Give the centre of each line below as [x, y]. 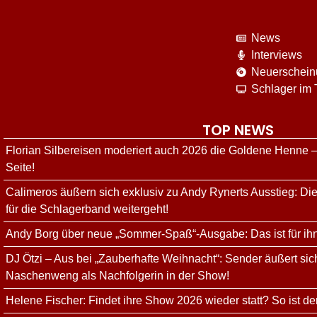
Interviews [277, 55]
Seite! [20, 168]
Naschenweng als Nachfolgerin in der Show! [117, 276]
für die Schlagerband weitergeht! [87, 209]
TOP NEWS [238, 131]
